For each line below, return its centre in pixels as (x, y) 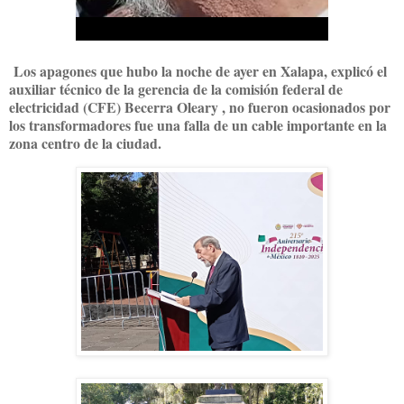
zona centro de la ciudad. (85, 142)
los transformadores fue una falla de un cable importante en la (198, 124)
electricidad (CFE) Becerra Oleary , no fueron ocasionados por (200, 106)
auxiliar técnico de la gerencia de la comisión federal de (176, 88)
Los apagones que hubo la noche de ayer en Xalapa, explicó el (198, 70)
